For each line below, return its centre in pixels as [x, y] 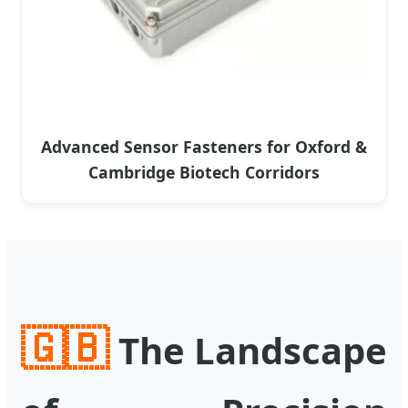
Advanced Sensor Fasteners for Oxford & [204, 147]
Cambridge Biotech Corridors [204, 172]
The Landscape [248, 350]
